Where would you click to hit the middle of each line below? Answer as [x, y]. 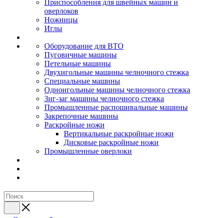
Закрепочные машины [81, 116]
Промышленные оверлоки [88, 151]
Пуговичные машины [81, 55]
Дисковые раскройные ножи [111, 142]
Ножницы [61, 20]
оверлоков [61, 11]
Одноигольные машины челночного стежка [117, 90]
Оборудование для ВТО [84, 46]
